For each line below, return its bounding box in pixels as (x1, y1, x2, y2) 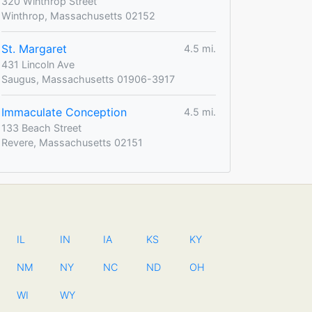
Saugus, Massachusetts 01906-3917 (1, 72, 175, 85)
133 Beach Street (1, 121, 81, 134)
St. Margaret (1, 41, 67, 56)
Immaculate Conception (1, 104, 127, 119)
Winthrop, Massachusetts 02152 (1, 9, 155, 22)
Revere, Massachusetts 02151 (1, 136, 143, 148)
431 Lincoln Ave (1, 58, 75, 70)
